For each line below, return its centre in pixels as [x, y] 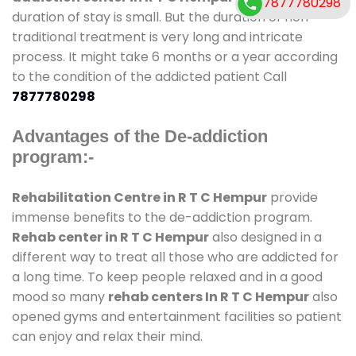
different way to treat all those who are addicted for [175, 257]
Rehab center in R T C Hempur [110, 237]
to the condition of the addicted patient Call [149, 76]
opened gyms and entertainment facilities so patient [177, 316]
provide [292, 197]
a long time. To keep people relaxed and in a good [167, 277]
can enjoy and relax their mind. [107, 336]
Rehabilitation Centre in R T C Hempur [139, 197]
